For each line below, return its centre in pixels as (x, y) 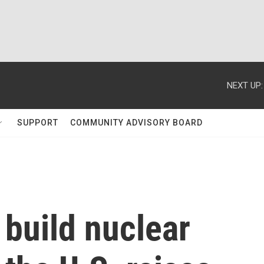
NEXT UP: (245, 85)
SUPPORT (38, 123)
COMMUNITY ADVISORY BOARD (136, 123)
